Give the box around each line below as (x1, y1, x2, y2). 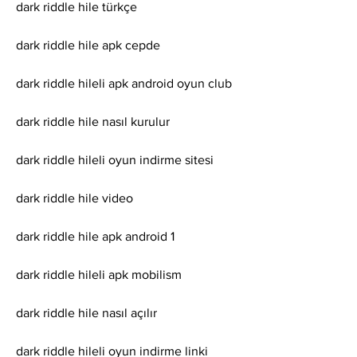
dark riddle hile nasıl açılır (16, 306, 157, 320)
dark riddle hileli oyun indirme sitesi (16, 153, 214, 167)
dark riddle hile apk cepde (16, 38, 160, 53)
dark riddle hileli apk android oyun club (16, 76, 232, 91)
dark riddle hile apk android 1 (16, 229, 175, 244)
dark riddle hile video (16, 191, 133, 206)
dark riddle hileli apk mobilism (16, 268, 182, 282)
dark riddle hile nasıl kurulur (16, 115, 170, 129)
